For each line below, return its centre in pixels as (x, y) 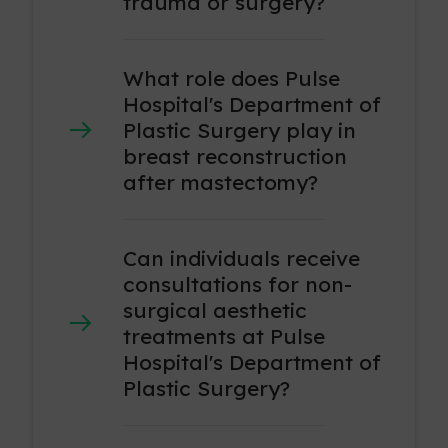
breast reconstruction (235, 156)
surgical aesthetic (215, 310)
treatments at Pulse (224, 336)
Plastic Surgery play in (240, 130)
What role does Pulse (232, 78)
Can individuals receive (242, 258)
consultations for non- (238, 284)
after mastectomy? (221, 182)
